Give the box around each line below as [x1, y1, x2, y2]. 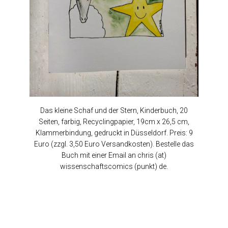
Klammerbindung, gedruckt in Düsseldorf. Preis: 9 [35, 129, 193, 137]
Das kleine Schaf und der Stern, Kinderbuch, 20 [40, 106, 188, 115]
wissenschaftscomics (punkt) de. [60, 162, 168, 171]
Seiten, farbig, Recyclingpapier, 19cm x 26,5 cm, [39, 118, 189, 126]
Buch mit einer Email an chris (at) [62, 151, 166, 160]
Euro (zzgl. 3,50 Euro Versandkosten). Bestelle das [34, 140, 194, 149]
